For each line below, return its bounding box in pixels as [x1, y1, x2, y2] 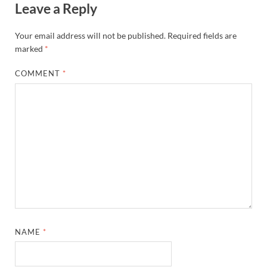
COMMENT [15, 69, 63, 79]
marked [15, 44, 45, 54]
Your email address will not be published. [15, 30, 166, 41]
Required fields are [167, 30, 237, 41]
